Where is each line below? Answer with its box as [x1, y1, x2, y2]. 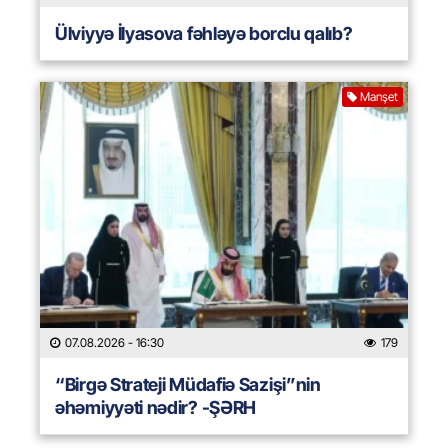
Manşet [360, 89, 398, 105]
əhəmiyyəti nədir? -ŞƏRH [55, 397, 257, 419]
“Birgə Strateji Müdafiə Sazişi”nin [55, 374, 321, 396]
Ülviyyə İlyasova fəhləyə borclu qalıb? [55, 23, 353, 45]
